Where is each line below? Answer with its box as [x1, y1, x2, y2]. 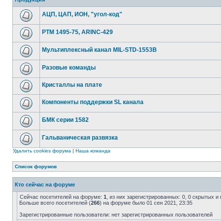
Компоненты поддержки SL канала [42, 99, 144, 106]
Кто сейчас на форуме [15, 182, 75, 187]
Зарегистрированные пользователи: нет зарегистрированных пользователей [19, 212, 213, 218]
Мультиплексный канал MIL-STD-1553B [42, 46, 157, 53]
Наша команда [75, 148, 110, 153]
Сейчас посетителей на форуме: [20, 194, 104, 200]
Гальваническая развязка [42, 134, 118, 141]
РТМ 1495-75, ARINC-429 [42, 29, 113, 36]
